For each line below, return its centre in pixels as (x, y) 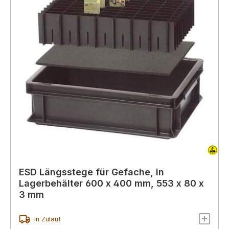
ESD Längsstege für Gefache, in (91, 172)
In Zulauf (47, 219)
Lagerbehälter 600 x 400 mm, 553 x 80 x (111, 183)
